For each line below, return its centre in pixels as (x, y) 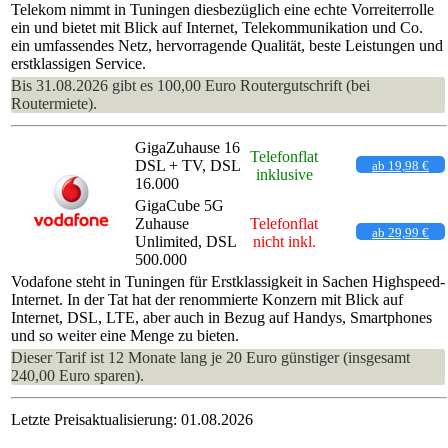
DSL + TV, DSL (187, 165)
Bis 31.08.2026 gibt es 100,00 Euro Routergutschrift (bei (190, 85)
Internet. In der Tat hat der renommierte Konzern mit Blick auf (207, 299)
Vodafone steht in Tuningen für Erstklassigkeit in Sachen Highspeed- (228, 281)
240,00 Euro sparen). (77, 375)
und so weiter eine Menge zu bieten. (125, 335)
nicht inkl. (284, 241)
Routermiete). (54, 103)
